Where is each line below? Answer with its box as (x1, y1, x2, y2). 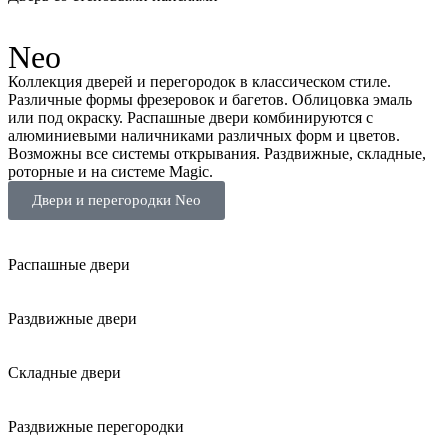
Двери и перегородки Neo (32, 192, 201, 209)
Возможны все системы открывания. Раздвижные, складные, (8, 145, 426, 163)
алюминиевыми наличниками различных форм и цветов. (8, 127, 400, 145)
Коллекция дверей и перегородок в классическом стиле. (8, 73, 391, 91)
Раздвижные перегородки (8, 418, 184, 436)
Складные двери (8, 364, 121, 382)
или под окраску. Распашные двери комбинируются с (8, 109, 373, 127)
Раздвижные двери (8, 310, 137, 328)
